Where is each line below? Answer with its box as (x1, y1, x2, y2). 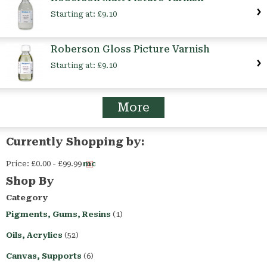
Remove (72, 159, 108, 169)
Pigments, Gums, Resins (6, 210, 111, 219)
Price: (6, 159, 29, 169)
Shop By (6, 175, 54, 188)
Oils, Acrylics (6, 231, 63, 240)
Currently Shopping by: (6, 135, 144, 148)
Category (6, 193, 48, 203)
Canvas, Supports (6, 252, 82, 261)
